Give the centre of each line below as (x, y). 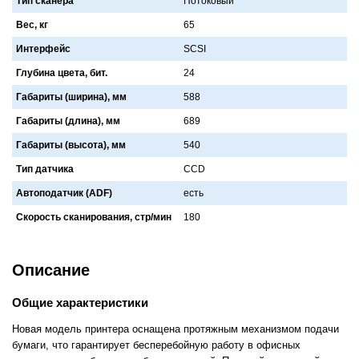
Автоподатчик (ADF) (64, 193)
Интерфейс (43, 48)
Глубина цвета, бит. (62, 73)
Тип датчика (45, 169)
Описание (51, 270)
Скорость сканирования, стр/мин (94, 217)
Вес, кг (32, 24)
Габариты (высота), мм (71, 145)
